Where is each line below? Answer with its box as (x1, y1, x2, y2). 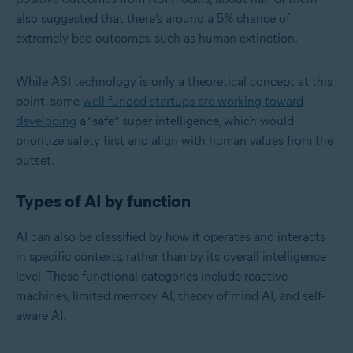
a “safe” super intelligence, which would (76, 113, 294, 129)
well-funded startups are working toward (83, 94, 303, 110)
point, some (16, 94, 83, 110)
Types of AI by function (16, 191, 191, 213)
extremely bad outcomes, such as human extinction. (16, 31, 298, 46)
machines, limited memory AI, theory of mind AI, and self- (16, 288, 325, 304)
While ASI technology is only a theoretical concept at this (16, 74, 333, 90)
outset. (16, 153, 54, 169)
